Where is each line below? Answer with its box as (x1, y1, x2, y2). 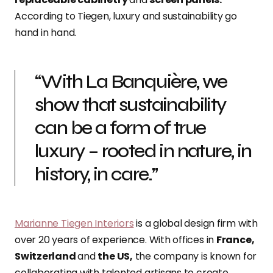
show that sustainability (35, 93, 226, 117)
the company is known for (132, 249, 257, 264)
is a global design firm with (133, 216, 258, 231)
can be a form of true (35, 116, 206, 140)
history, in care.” (35, 162, 158, 186)
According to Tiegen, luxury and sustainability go (15, 9, 238, 24)
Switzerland (15, 249, 78, 264)
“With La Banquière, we (35, 69, 227, 94)
